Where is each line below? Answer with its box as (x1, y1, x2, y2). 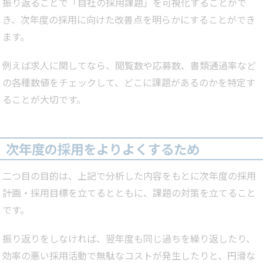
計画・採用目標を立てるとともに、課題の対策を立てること (2, 186, 256, 200)
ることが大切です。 (2, 92, 86, 107)
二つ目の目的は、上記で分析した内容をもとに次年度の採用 (2, 168, 256, 183)
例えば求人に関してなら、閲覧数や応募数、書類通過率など (2, 58, 256, 73)
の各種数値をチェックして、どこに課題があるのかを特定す (2, 75, 255, 90)
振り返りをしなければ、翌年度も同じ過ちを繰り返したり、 (2, 231, 255, 246)
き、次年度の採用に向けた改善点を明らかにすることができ (2, 12, 255, 27)
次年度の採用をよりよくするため (6, 139, 200, 159)
